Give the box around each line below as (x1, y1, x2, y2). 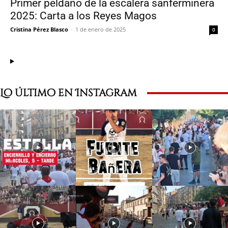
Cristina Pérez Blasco (10, 25, 68, 34)
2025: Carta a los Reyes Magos (10, 10, 157, 22)
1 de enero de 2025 (75, 25, 126, 34)
